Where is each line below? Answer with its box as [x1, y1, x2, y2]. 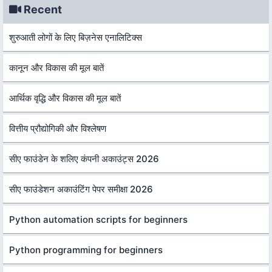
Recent [21, 2, 62, 16]
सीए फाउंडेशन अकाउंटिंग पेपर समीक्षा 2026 [9, 183, 153, 195]
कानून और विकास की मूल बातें [9, 61, 104, 73]
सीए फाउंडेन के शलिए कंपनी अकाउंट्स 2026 [9, 152, 159, 165]
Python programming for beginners [9, 243, 163, 256]
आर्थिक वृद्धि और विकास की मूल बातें [9, 92, 121, 104]
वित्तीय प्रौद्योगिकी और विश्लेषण [9, 122, 106, 134]
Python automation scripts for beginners [9, 213, 188, 225]
